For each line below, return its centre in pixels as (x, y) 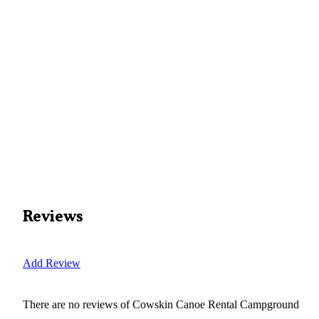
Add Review (52, 263)
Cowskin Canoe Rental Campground (216, 304)
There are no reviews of (78, 304)
